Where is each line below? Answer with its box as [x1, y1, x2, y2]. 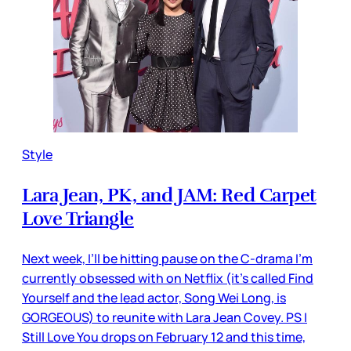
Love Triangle [22, 207, 134, 231]
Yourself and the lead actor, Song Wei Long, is [22, 289, 286, 307]
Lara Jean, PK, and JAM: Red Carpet [22, 183, 317, 208]
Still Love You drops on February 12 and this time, [22, 328, 306, 346]
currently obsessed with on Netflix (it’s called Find [22, 270, 313, 288]
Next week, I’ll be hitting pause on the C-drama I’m [22, 250, 313, 268]
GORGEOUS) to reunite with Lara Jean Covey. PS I [22, 309, 307, 327]
